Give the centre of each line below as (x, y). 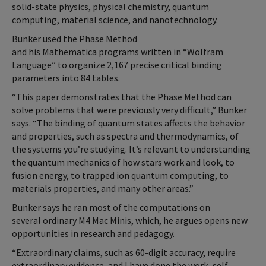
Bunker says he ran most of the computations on (111, 208)
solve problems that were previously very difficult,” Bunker (129, 110)
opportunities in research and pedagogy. (94, 234)
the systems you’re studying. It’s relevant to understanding (131, 149)
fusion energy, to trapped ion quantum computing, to (120, 175)
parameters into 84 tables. (67, 78)
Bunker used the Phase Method (75, 39)
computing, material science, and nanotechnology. (116, 20)
